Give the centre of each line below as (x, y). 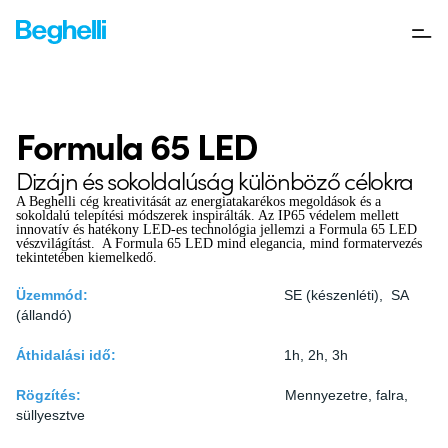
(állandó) (44, 315)
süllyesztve (50, 415)
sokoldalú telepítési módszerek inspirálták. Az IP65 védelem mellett (207, 215)
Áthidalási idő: (68, 355)
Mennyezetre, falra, (244, 395)
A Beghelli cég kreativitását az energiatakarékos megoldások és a (198, 201)
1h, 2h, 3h (238, 355)
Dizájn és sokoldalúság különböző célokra (215, 179)
